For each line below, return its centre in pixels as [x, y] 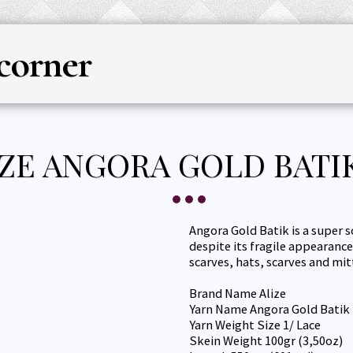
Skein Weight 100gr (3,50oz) [266, 341]
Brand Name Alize [238, 294]
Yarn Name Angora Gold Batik [269, 309]
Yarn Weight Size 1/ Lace [255, 325]
